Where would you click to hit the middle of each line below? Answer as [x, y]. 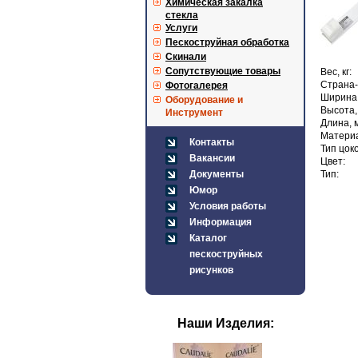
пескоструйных [226, 254]
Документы [217, 174]
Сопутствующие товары [223, 71]
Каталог [208, 238]
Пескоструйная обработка [227, 42]
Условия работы [228, 206]
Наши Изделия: [225, 323]
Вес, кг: [336, 72]
